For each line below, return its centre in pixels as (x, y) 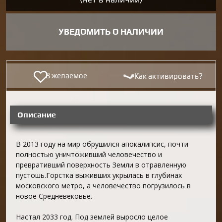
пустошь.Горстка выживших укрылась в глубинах (99, 175)
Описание (37, 114)
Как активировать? (168, 76)
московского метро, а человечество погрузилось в (103, 185)
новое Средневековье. (54, 196)
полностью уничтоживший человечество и (89, 154)
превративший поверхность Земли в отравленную (101, 165)
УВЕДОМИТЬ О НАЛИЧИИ (111, 31)
